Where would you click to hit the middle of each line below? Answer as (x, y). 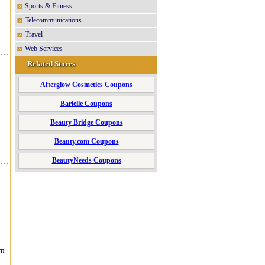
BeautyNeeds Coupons (86, 160)
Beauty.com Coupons (86, 141)
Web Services (44, 49)
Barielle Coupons (86, 104)
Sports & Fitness (49, 6)
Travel (34, 34)
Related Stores (51, 64)
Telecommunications (53, 20)
